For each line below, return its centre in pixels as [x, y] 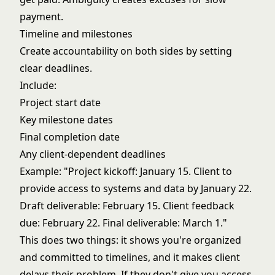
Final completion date [70, 137]
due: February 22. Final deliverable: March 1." [123, 223]
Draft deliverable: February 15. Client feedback [127, 206]
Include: [38, 85]
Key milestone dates [66, 120]
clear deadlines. [56, 68]
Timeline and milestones [76, 34]
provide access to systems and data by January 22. [136, 188]
